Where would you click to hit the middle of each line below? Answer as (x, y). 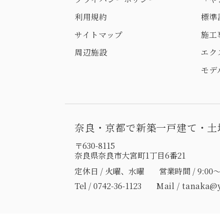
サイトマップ (99, 35)
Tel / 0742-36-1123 (108, 186)
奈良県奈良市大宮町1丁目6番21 (130, 155)
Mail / (169, 186)
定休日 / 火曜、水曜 (110, 171)
